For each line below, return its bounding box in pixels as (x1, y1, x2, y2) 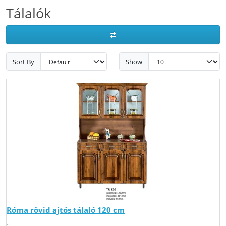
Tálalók (6, 4, 51, 23)
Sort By (13, 56, 34, 66)
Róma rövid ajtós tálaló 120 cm (7, 205, 125, 215)
